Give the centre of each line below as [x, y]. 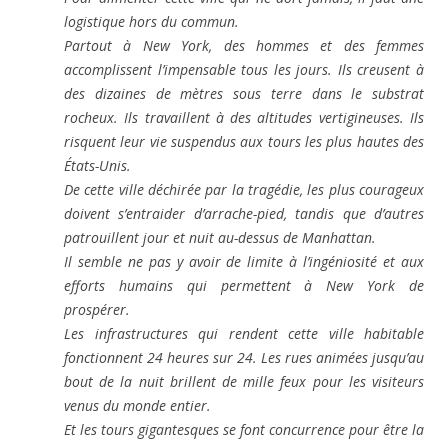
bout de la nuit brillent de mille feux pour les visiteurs [244, 381]
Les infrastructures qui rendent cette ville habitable [244, 333]
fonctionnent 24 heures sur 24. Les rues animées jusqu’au [244, 357]
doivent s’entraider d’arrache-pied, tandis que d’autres [244, 213]
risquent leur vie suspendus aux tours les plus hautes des [244, 141]
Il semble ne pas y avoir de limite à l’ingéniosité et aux [244, 261]
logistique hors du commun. [151, 21]
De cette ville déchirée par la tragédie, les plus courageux [244, 189]
